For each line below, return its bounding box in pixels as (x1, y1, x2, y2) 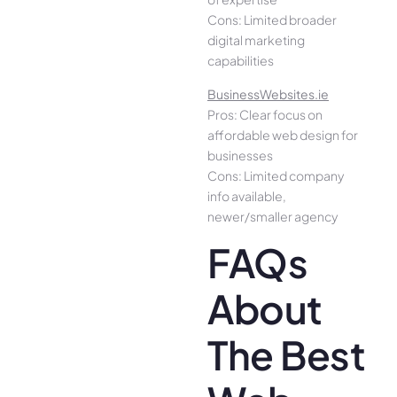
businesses (207, 146, 273, 163)
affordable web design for (207, 126, 358, 143)
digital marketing (207, 32, 305, 49)
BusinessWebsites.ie (207, 85, 329, 102)
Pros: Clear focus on (207, 105, 323, 122)
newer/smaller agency (207, 207, 338, 224)
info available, (207, 187, 286, 204)
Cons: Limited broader (207, 12, 337, 28)
